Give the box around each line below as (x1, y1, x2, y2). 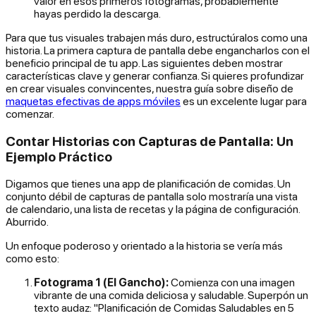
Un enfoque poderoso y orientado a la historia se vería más (6, 239, 283, 253)
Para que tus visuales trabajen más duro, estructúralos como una (6, 30, 308, 44)
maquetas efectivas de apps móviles (6, 94, 181, 107)
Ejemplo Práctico (6, 148, 112, 164)
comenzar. (6, 107, 54, 120)
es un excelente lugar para (181, 94, 307, 107)
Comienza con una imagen (169, 276, 295, 289)
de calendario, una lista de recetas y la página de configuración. (6, 202, 300, 216)
